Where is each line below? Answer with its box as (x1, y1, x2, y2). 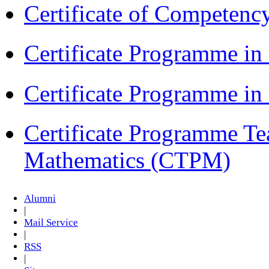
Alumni (24, 193, 56, 205)
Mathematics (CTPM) (24, 147, 231, 174)
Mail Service (24, 217, 78, 229)
